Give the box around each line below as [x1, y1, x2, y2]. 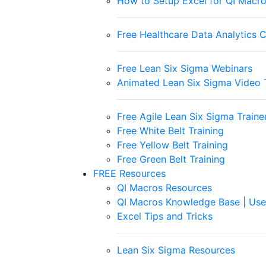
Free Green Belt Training [117, 153, 225, 165]
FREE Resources [93, 167, 166, 179]
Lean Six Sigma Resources [117, 244, 235, 256]
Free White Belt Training [117, 125, 224, 137]
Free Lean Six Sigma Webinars [117, 62, 252, 74]
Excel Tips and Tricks [117, 210, 213, 222]
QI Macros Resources [117, 182, 212, 194]
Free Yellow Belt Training [117, 139, 228, 151]
